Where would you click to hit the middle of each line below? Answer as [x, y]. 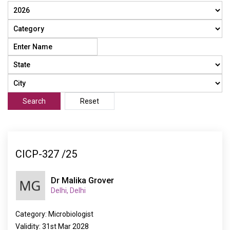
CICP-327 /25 [46, 154]
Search [34, 101]
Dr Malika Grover [82, 180]
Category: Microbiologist [54, 214]
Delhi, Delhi [68, 190]
